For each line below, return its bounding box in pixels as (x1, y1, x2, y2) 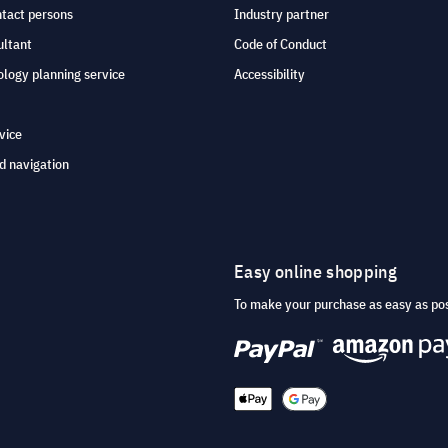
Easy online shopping (234, 260, 398, 284)
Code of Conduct (234, 35, 327, 54)
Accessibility (234, 65, 305, 84)
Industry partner (234, 5, 329, 24)
